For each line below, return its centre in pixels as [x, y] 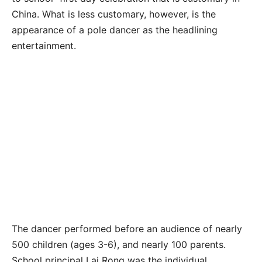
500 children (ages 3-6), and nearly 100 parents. [119, 244]
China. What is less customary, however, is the [114, 14]
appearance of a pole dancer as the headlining [115, 30]
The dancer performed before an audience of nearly [127, 228]
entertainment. [44, 45]
